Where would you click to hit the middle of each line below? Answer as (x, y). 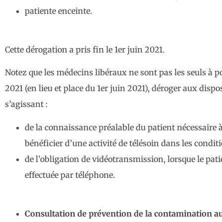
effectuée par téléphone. (70, 175)
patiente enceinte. (58, 11)
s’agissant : (26, 104)
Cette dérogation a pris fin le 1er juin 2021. (85, 49)
